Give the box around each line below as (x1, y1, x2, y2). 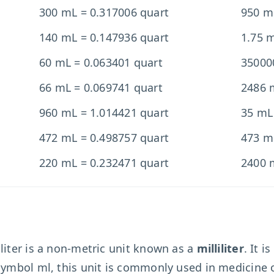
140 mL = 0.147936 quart (39, 30, 169, 45)
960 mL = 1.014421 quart (39, 105, 169, 120)
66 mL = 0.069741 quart (39, 80, 163, 95)
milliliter (196, 241, 244, 256)
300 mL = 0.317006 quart (39, 5, 169, 20)
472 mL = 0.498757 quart (39, 130, 169, 145)
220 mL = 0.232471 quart (39, 155, 169, 170)
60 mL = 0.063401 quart (39, 55, 163, 70)
